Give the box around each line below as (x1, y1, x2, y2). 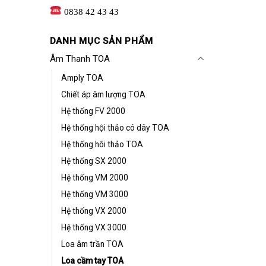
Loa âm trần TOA (61, 239, 123, 249)
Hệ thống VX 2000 (61, 206, 126, 216)
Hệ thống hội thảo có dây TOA (61, 123, 169, 133)
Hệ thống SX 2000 (61, 156, 126, 166)
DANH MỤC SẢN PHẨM (49, 36, 153, 47)
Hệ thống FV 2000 (61, 106, 125, 116)
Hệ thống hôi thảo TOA (61, 140, 143, 150)
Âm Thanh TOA (49, 53, 110, 65)
